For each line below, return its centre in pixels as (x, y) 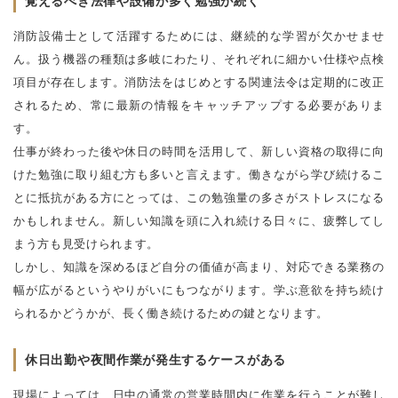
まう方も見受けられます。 (86, 243)
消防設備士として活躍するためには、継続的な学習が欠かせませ (199, 36)
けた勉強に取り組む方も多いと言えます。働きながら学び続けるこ (199, 174)
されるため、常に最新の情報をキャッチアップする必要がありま (199, 105)
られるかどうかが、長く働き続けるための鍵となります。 (171, 313)
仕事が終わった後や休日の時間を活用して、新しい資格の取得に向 (199, 151)
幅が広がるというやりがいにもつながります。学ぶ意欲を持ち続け (199, 290)
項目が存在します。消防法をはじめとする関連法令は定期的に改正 (199, 82)
